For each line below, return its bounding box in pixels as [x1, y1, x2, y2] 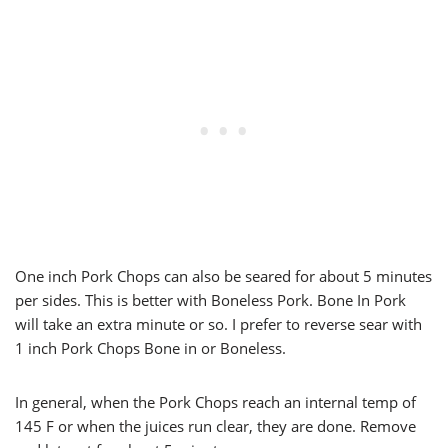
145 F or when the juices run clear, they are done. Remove [15, 416, 416, 437]
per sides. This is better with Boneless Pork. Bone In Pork [15, 290, 406, 311]
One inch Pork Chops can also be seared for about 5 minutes [15, 266, 432, 287]
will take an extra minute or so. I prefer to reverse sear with [15, 314, 422, 335]
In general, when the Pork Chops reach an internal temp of [15, 392, 416, 413]
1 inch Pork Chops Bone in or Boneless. [15, 338, 286, 359]
